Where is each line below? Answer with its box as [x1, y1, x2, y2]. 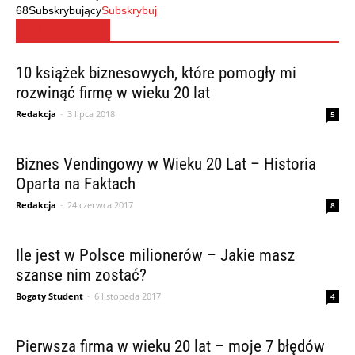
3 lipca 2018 [67, 107, 115, 120]
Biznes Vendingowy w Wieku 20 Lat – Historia [16, 154, 316, 174]
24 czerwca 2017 [67, 198, 133, 211]
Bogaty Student [16, 289, 83, 302]
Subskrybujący [29, 3, 101, 17]
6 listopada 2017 [94, 289, 161, 302]
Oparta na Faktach [16, 174, 136, 193]
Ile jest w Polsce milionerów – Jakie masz [16, 245, 295, 265]
